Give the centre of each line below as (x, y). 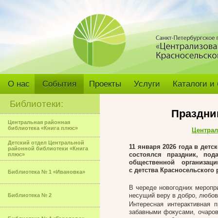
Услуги (147, 84)
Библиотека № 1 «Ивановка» (46, 172)
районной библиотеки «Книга (48, 148)
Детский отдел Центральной (46, 143)
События (59, 84)
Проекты (105, 84)
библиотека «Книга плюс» (43, 128)
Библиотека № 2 (30, 195)
